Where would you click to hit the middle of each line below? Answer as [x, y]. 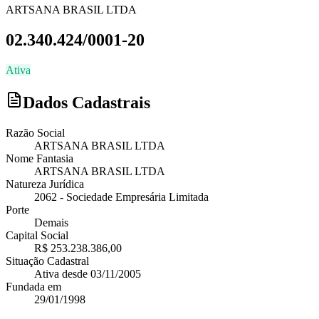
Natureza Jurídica [45, 184]
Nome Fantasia [40, 158]
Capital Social [37, 235]
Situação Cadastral [47, 261]
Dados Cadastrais [87, 102]
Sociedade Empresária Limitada [137, 197]
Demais [51, 222]
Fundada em [33, 286]
